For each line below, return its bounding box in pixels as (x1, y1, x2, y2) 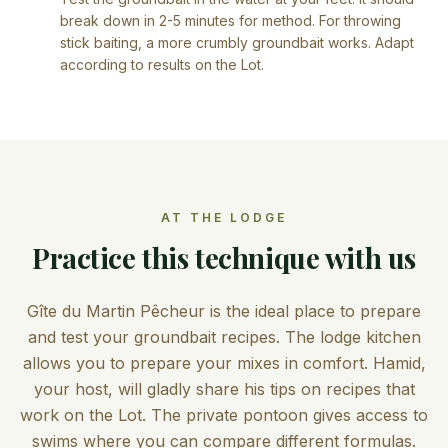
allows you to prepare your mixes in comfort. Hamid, (22, 352, 426, 373)
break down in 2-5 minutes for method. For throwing (60, 11, 401, 29)
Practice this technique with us (32, 238, 416, 276)
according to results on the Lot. (60, 55, 264, 73)
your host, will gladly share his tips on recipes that (33, 378, 415, 399)
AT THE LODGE (161, 209, 287, 225)
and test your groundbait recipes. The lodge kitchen (27, 326, 421, 347)
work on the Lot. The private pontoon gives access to (20, 404, 428, 425)
